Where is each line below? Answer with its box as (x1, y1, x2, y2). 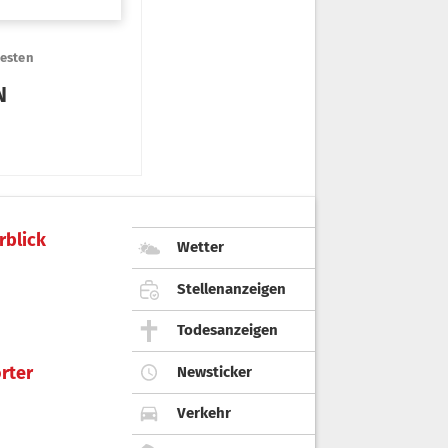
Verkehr (177, 404, 231, 423)
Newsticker (177, 362, 252, 381)
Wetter (177, 238, 224, 257)
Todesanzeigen (177, 321, 278, 340)
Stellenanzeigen (177, 279, 286, 298)
